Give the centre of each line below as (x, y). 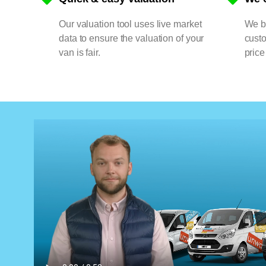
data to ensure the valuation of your (132, 38)
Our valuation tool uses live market (130, 24)
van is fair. (80, 52)
